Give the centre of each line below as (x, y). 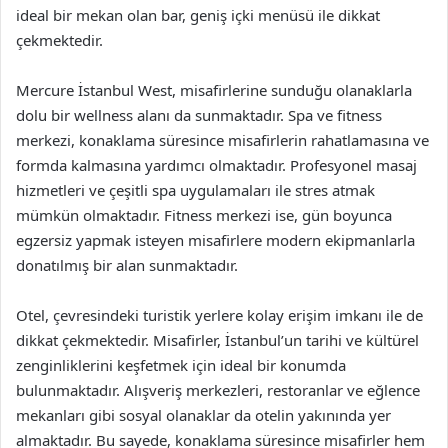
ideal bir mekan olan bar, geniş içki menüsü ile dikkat (198, 14)
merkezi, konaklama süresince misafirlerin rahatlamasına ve (222, 139)
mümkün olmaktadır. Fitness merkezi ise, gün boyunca (204, 214)
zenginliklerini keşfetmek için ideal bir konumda (181, 364)
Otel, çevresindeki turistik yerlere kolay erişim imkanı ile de (219, 314)
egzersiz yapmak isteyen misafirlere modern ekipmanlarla (215, 239)
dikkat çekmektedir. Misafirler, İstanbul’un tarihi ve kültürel (217, 339)
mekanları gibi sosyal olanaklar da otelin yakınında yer (203, 414)
